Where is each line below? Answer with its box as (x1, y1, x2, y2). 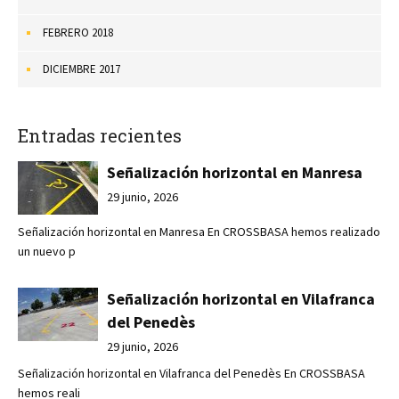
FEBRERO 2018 (43, 24, 113, 40)
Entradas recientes (18, 123, 182, 147)
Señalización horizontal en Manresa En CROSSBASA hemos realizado (18, 223, 380, 240)
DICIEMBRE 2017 (43, 61, 120, 77)
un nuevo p (18, 242, 76, 259)
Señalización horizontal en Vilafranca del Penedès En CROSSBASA (18, 364, 365, 381)
